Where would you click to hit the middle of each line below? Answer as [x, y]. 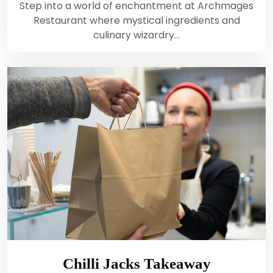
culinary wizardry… [136, 35]
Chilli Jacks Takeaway [136, 263]
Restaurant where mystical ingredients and [136, 21]
